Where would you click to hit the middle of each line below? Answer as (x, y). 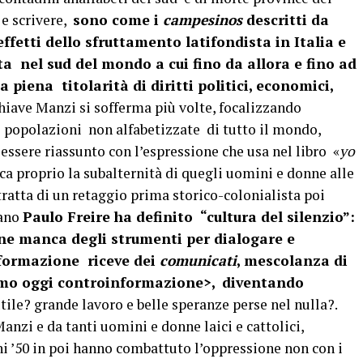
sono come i (118, 20)
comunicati (198, 261)
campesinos (203, 20)
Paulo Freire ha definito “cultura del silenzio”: (189, 217)
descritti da (286, 20)
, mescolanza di (292, 261)
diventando (263, 282)
